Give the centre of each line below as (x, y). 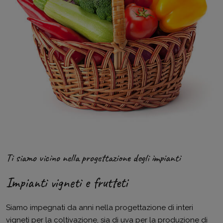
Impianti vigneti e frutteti (67, 183)
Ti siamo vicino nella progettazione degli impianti (93, 158)
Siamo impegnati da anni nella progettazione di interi (100, 208)
